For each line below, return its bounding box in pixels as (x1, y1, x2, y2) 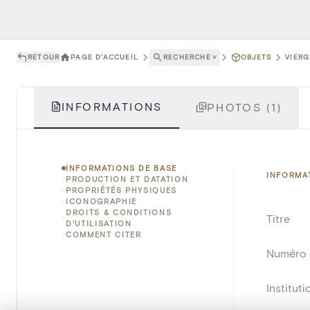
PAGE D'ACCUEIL (71, 53, 139, 62)
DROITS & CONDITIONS (66, 207, 172, 217)
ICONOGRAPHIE (66, 196, 137, 206)
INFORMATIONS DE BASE (66, 163, 177, 172)
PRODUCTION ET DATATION (66, 174, 189, 183)
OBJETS (241, 53, 272, 62)
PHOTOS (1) (206, 100, 282, 113)
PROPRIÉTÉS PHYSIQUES (66, 185, 177, 194)
